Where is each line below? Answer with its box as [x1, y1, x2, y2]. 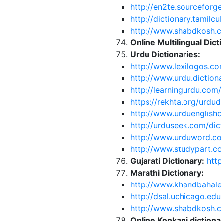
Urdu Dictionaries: [130, 49, 200, 59]
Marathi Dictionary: [130, 168, 204, 178]
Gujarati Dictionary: [130, 156, 204, 166]
